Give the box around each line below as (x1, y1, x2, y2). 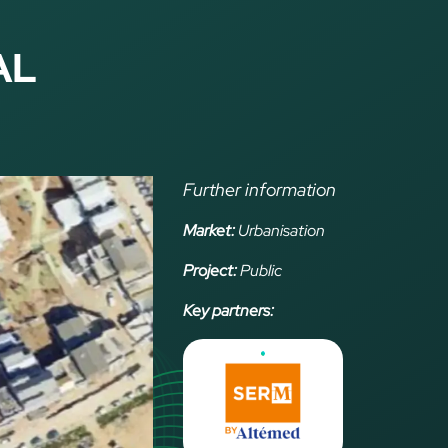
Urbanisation (235, 220, 325, 241)
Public (237, 260, 282, 281)
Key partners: (183, 300, 274, 321)
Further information (183, 178, 336, 201)
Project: (183, 260, 237, 281)
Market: (183, 220, 235, 241)
